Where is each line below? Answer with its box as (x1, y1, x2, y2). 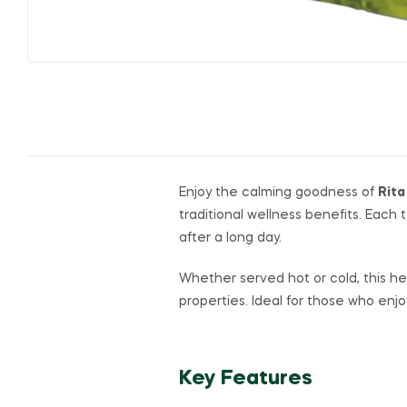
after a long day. (179, 232, 282, 245)
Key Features (179, 368, 313, 389)
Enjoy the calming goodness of (179, 186, 378, 200)
